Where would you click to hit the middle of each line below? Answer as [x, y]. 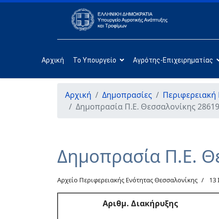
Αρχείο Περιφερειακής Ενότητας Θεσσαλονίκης [127, 180]
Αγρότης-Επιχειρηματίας [173, 60]
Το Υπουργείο [94, 60]
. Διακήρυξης [152, 203]
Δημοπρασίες [127, 95]
